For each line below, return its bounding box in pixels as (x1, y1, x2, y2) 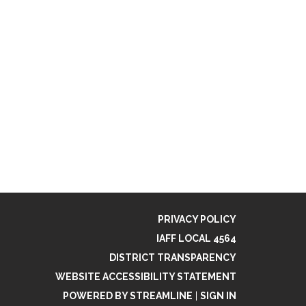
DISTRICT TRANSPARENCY (109, 251, 236, 263)
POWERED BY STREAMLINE (63, 290, 193, 301)
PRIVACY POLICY (158, 213, 236, 225)
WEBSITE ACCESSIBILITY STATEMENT (55, 270, 236, 282)
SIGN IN (200, 290, 236, 301)
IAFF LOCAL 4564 (156, 232, 236, 244)
